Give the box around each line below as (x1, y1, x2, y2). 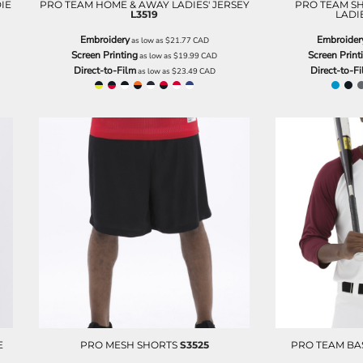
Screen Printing (71, 48, 138, 62)
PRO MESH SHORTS (79, 338, 177, 351)
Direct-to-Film (73, 63, 136, 77)
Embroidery (79, 32, 130, 46)
